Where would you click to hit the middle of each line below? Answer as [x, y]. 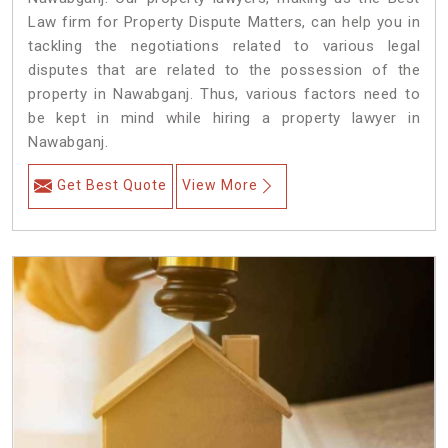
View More [220, 185]
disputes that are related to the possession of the [224, 70]
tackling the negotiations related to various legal [224, 46]
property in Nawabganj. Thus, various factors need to [224, 94]
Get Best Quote [112, 185]
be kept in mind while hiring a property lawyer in [224, 118]
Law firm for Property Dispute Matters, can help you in [224, 22]
